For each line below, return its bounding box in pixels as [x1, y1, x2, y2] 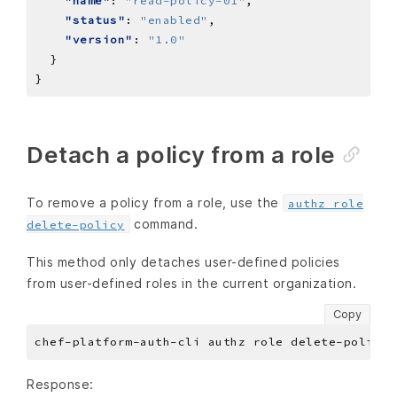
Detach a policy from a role [27, 140, 336, 168]
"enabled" [140, 12, 208, 27]
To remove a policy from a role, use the [27, 194, 283, 210]
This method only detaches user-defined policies [27, 254, 340, 270]
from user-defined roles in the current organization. [27, 276, 356, 292]
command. [129, 215, 198, 231]
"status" [65, 12, 125, 27]
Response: [27, 377, 94, 393]
